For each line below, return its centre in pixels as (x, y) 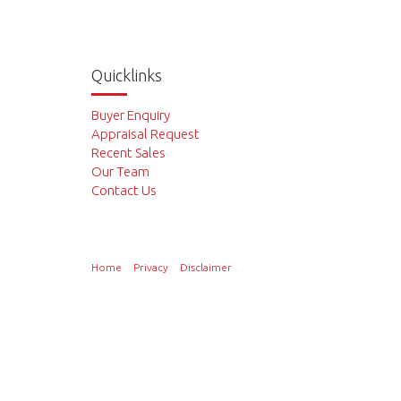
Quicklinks (127, 75)
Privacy (151, 267)
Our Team (120, 171)
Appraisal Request (145, 133)
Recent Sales (128, 152)
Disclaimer (206, 267)
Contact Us (124, 190)
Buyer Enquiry (131, 115)
